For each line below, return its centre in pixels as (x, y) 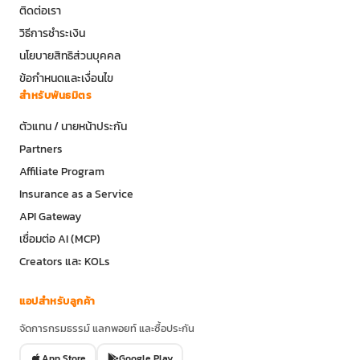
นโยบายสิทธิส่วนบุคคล (70, 56)
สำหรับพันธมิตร (55, 96)
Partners (41, 149)
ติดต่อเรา (40, 11)
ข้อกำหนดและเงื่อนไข (66, 78)
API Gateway (50, 217)
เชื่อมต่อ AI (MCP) (60, 239)
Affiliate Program (62, 172)
